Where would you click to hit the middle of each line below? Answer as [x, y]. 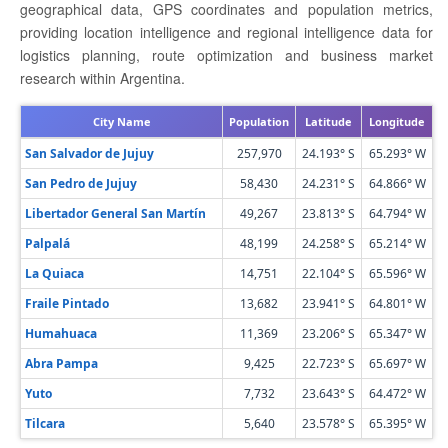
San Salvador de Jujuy [89, 153]
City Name [121, 121]
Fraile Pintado [67, 303]
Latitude [328, 121]
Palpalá [47, 243]
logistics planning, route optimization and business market [226, 55]
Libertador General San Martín [115, 213]
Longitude [397, 121]
